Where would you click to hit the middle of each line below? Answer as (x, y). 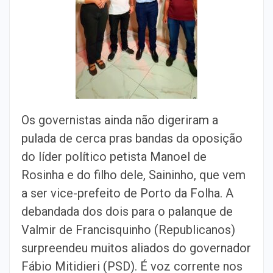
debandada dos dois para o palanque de (127, 211)
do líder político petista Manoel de (114, 157)
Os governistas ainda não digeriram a (120, 120)
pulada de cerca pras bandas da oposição (132, 138)
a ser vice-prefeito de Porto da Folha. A (127, 193)
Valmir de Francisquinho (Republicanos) (128, 230)
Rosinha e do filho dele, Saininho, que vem (133, 175)
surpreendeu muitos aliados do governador (136, 248)
